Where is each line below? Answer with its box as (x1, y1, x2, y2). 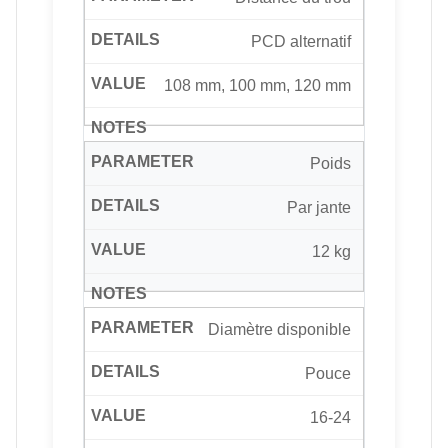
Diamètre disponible (208, 321, 351, 339)
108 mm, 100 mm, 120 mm (164, 77, 351, 95)
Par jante (287, 199, 351, 217)
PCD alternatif (251, 33, 351, 51)
